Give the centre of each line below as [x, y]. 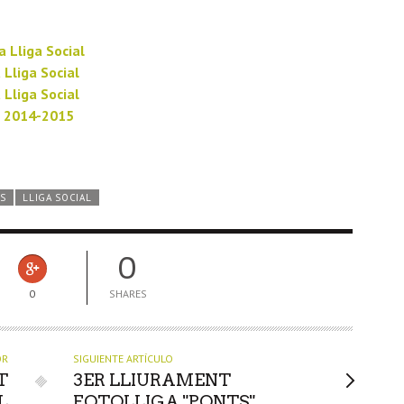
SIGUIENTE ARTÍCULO [124, 359]
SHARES [128, 294]
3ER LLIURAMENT [152, 381]
